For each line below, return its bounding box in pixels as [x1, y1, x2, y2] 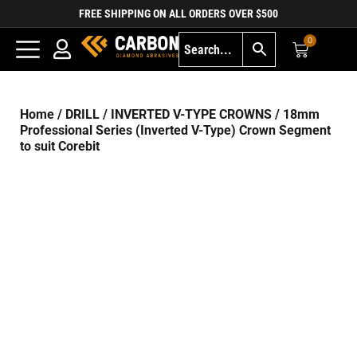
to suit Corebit [20, 139, 100, 154]
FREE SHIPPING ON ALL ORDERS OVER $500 [79, 7, 278, 20]
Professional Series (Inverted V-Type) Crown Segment [20, 123, 331, 138]
